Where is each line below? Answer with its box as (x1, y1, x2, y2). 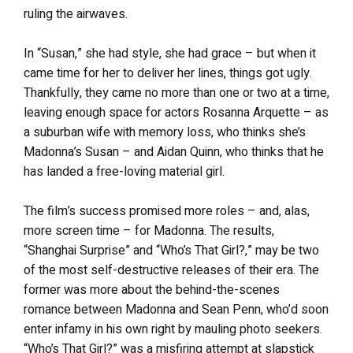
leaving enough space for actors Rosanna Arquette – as (24, 103, 329, 122)
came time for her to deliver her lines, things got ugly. (24, 64, 312, 83)
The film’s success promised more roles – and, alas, (24, 202, 310, 221)
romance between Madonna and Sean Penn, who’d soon (24, 300, 329, 319)
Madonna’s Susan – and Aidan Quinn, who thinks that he (24, 143, 324, 162)
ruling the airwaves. (24, 5, 128, 24)
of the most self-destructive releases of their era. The (24, 261, 319, 280)
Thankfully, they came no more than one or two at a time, (24, 84, 329, 102)
